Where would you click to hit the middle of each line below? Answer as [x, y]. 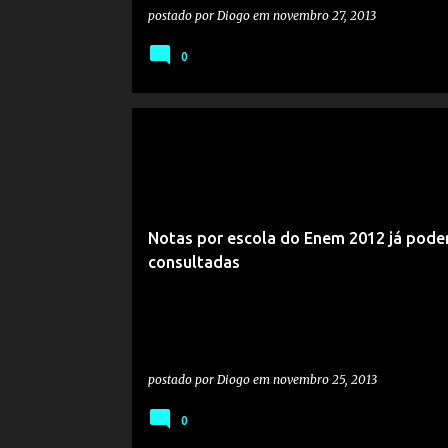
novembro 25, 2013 [324, 379]
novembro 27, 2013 [324, 15]
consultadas [193, 262]
